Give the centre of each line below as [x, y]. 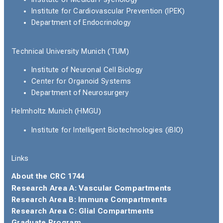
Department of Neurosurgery [80, 93]
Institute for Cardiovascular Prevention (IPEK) [108, 11]
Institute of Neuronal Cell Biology [87, 70]
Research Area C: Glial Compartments [83, 212]
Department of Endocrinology [81, 23]
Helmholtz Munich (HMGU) [56, 111]
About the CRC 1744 [48, 177]
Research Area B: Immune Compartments [89, 200]
